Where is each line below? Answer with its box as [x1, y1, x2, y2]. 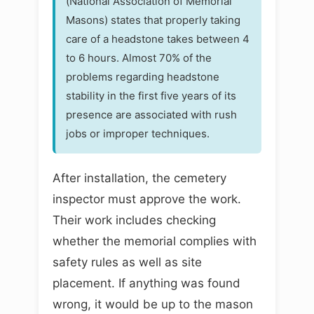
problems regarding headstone [66, 69, 219, 83]
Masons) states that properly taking [66, 13, 240, 27]
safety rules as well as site [53, 254, 202, 269]
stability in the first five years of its [66, 88, 236, 102]
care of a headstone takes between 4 [66, 32, 250, 46]
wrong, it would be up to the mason [53, 296, 253, 311]
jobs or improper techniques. [66, 126, 210, 140]
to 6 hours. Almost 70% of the [66, 50, 212, 64]
